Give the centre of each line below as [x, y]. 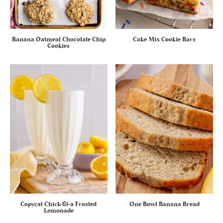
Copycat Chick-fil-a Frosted [59, 204]
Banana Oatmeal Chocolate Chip [58, 39]
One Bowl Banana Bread [164, 204]
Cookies [59, 46]
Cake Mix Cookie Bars [165, 39]
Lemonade [58, 211]
